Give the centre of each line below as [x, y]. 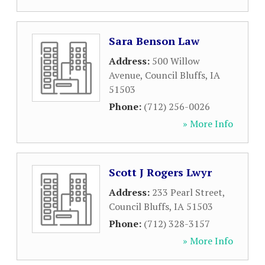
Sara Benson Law [154, 41]
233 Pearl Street [187, 192]
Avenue [125, 75]
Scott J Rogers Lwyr [160, 172]
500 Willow [176, 61]
